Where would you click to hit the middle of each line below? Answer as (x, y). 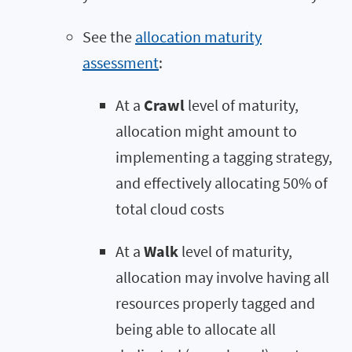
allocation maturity (198, 36)
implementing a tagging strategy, (224, 156)
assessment (121, 62)
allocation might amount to (206, 130)
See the (109, 36)
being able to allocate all (196, 328)
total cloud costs (170, 208)
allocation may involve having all (222, 277)
